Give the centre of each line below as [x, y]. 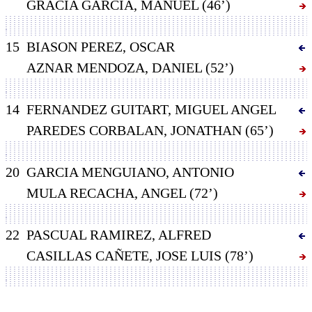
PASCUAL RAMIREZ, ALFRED [118, 234]
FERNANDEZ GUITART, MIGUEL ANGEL [151, 109]
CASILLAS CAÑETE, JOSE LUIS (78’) [140, 255]
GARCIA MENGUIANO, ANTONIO [130, 172]
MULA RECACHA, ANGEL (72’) [122, 193]
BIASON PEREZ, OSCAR [100, 46]
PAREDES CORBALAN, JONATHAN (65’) [150, 130]
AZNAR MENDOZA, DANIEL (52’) [130, 67]
